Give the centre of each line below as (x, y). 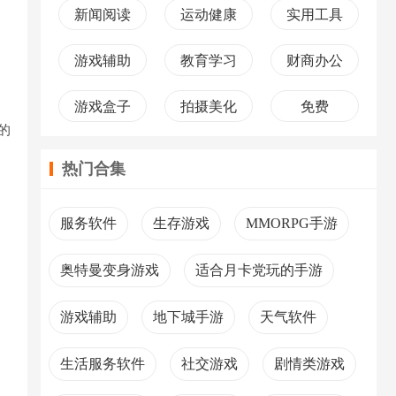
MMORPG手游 (292, 223)
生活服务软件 (103, 364)
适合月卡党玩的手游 (259, 270)
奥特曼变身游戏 (110, 270)
